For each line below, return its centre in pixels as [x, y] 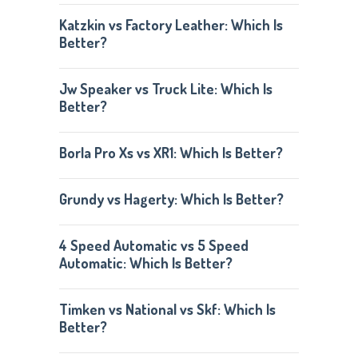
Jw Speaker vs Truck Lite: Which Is [165, 89]
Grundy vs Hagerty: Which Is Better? [171, 199]
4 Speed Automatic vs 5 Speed [153, 245]
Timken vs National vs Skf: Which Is [167, 309]
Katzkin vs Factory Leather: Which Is [171, 25]
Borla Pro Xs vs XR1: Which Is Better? [171, 153]
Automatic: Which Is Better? [145, 263]
